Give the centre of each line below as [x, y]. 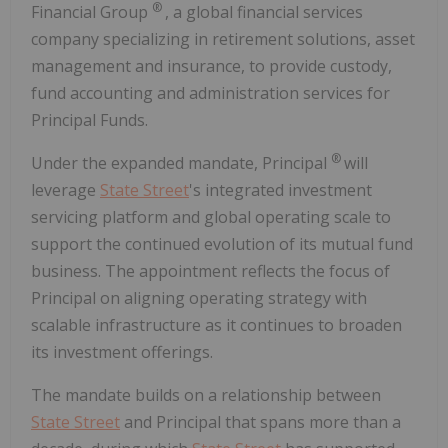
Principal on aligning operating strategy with [199, 298]
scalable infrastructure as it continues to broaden [216, 325]
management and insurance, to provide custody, [211, 66]
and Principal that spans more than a [260, 422]
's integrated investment [280, 190]
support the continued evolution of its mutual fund [222, 244]
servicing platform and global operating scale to [211, 217]
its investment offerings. [122, 352]
